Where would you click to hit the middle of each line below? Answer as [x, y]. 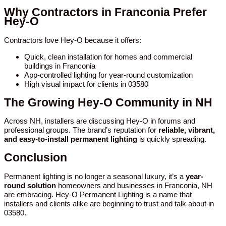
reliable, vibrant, [187, 130]
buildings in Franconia [60, 66]
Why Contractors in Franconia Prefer [105, 13]
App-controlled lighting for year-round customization [108, 75]
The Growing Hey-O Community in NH [108, 102]
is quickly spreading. [172, 139]
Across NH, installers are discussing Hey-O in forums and [100, 121]
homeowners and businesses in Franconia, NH [134, 185]
